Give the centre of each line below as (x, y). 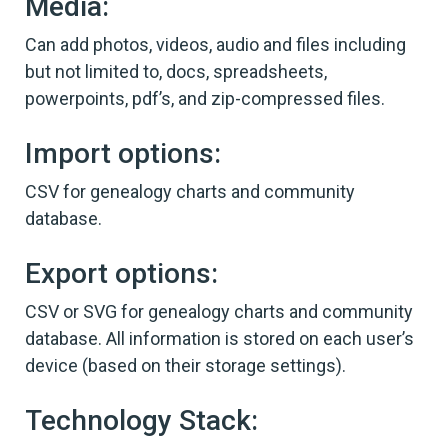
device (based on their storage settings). (185, 365)
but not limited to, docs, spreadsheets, (176, 71)
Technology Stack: (141, 420)
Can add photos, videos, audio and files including (215, 44)
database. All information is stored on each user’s (219, 338)
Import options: (123, 153)
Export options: (121, 273)
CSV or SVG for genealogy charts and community (219, 311)
